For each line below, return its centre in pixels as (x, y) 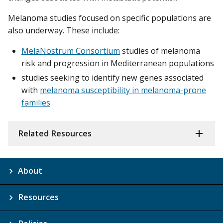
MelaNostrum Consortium (71, 51)
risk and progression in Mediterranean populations (118, 63)
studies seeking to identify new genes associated (112, 78)
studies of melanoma (160, 51)
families (36, 103)
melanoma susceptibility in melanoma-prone (123, 90)
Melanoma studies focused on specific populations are (110, 18)
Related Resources (55, 134)
